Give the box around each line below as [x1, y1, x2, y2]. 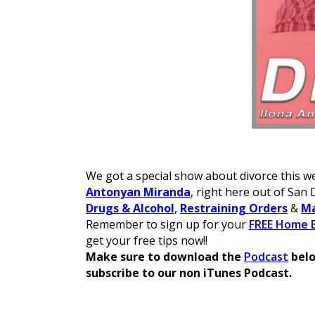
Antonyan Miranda [86, 184, 191, 200]
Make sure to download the [86, 249, 244, 264]
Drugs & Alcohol [86, 200, 174, 216]
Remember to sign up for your [86, 217, 249, 232]
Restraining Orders [180, 200, 288, 216]
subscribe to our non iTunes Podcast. [86, 265, 292, 281]
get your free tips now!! [86, 233, 207, 248]
